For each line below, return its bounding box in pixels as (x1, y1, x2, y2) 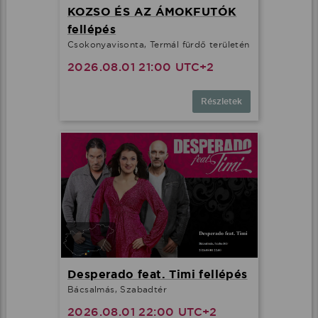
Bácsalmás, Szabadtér (67, 284, 167, 295)
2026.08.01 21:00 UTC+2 (67, 59, 214, 75)
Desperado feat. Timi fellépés (67, 267, 248, 283)
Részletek (201, 95, 242, 107)
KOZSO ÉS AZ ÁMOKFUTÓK (67, 4, 237, 19)
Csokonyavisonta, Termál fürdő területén (67, 38, 250, 50)
